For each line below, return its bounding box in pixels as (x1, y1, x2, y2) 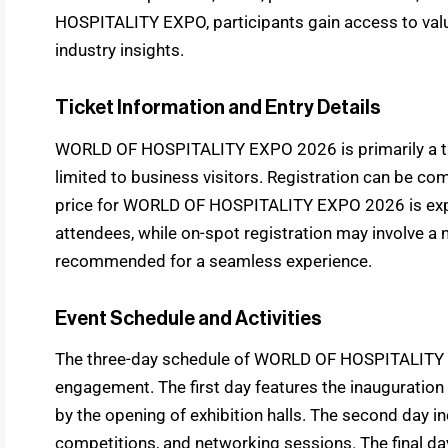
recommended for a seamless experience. (55, 250, 372, 271)
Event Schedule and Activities (55, 308, 322, 329)
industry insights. (55, 40, 184, 61)
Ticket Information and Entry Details (55, 98, 381, 119)
